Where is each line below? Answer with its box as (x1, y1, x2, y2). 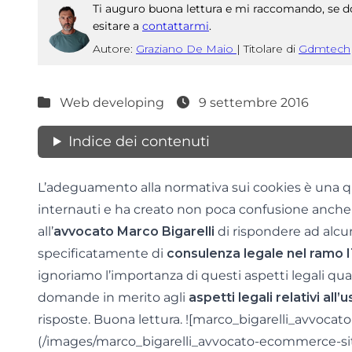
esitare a (93, 19, 142, 33)
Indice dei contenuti (68, 133, 211, 150)
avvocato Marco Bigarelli (53, 224, 214, 239)
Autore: (93, 42, 136, 56)
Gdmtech (299, 42, 350, 56)
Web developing (60, 95, 164, 110)
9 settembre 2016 (196, 95, 309, 110)
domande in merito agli (38, 290, 189, 305)
